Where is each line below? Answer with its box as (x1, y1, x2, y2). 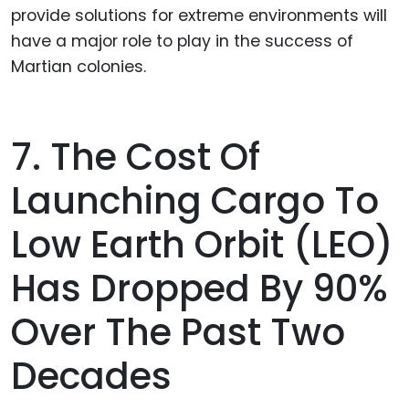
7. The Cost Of (11, 131, 260, 183)
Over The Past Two (11, 306, 345, 358)
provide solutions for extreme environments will (11, 4, 387, 26)
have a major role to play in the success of (11, 29, 353, 52)
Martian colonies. (11, 55, 146, 78)
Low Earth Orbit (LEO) (11, 218, 393, 270)
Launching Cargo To (11, 174, 379, 226)
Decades (11, 350, 172, 402)
